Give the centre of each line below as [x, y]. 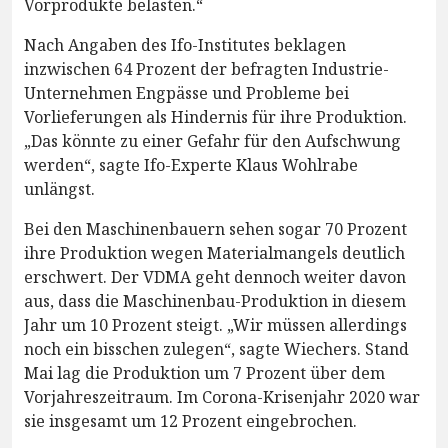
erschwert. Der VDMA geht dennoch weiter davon [215, 277]
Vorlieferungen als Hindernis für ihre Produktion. [215, 117]
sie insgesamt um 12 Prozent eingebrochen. [190, 421]
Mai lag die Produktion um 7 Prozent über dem [204, 373]
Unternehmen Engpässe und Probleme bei [186, 93]
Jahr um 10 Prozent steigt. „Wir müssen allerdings [215, 325]
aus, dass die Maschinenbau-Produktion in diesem [215, 301]
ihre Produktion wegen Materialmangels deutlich [214, 253]
